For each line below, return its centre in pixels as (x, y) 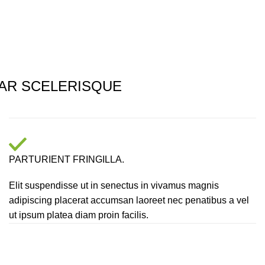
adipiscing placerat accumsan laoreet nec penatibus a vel (129, 201)
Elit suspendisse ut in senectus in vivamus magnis (114, 186)
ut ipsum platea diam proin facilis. (79, 215)
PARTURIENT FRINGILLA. (67, 160)
